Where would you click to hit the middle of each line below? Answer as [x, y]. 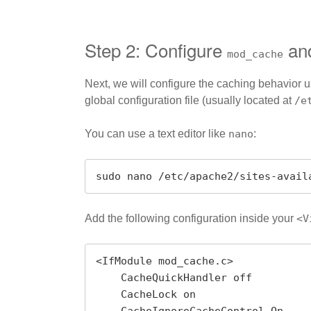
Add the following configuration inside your [191, 219]
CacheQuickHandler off [108, 278]
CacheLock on [108, 295]
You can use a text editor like [157, 134]
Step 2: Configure [156, 49]
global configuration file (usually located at [190, 101]
